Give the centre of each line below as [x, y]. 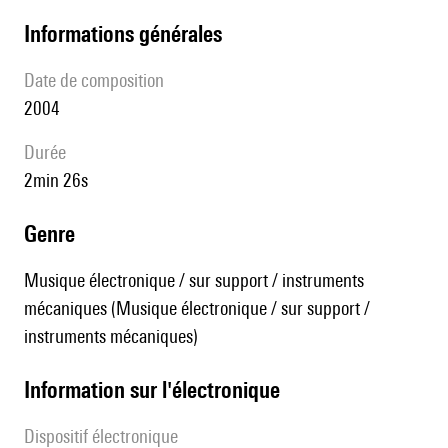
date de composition [99, 80]
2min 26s [60, 180]
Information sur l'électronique [155, 390]
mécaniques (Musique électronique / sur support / [197, 308]
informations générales [126, 34]
